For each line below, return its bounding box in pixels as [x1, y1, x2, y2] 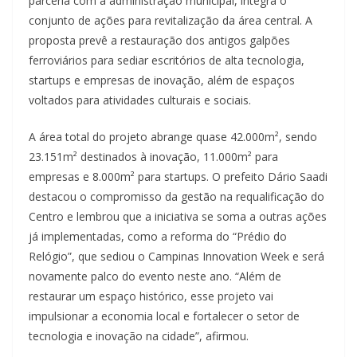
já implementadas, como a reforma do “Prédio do [29, 229, 287, 245]
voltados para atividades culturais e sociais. [29, 92, 251, 108]
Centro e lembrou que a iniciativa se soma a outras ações [29, 209, 327, 225]
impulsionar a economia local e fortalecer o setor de [29, 308, 300, 324]
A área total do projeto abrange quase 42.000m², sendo [29, 129, 317, 145]
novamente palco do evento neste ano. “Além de [29, 269, 281, 284]
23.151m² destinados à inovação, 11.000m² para [29, 149, 278, 165]
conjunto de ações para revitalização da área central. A [29, 13, 312, 29]
